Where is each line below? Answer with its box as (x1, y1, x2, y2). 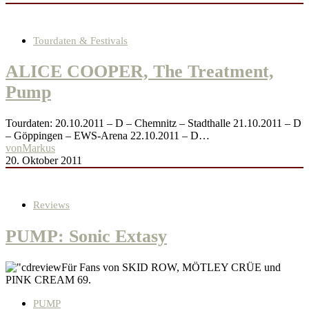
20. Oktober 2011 (6, 154, 82, 167)
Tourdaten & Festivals (33, 34, 128, 46)
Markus (22, 142, 55, 154)
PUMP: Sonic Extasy (6, 226, 167, 246)
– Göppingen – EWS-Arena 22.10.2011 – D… (6, 130, 210, 142)
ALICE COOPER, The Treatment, (6, 61, 274, 82)
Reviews (33, 199, 70, 211)
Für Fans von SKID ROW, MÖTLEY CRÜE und (61, 261, 281, 273)
